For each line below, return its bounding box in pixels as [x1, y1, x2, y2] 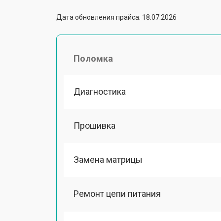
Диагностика [74, 86, 126, 97]
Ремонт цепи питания [74, 188, 161, 199]
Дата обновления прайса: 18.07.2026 [56, 13, 177, 21]
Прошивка [74, 120, 115, 131]
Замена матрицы [74, 154, 143, 165]
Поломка [74, 53, 113, 64]
